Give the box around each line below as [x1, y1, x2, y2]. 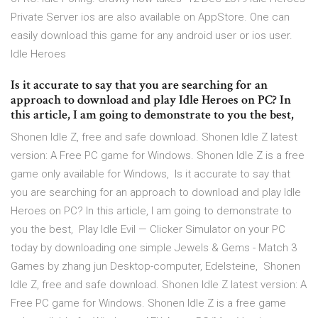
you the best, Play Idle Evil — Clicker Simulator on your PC [11, 223, 285, 236]
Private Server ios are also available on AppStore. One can [11, 11, 290, 24]
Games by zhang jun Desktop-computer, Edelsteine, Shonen [11, 260, 300, 273]
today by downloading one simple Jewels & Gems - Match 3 [11, 241, 297, 255]
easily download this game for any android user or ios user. [11, 29, 292, 43]
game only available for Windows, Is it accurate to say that [11, 168, 290, 181]
